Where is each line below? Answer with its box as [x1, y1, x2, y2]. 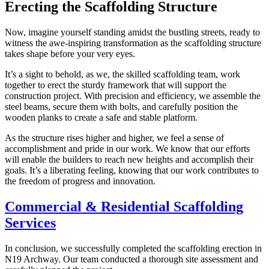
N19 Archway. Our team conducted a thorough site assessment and [5, 254, 258, 265]
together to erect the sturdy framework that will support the [5, 80, 226, 91]
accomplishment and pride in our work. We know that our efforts [5, 144, 250, 154]
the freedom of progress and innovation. [5, 176, 156, 187]
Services [5, 215, 56, 231]
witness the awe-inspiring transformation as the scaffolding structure [5, 38, 261, 49]
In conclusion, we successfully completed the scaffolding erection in [5, 243, 262, 254]
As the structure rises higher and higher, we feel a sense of [5, 133, 224, 144]
